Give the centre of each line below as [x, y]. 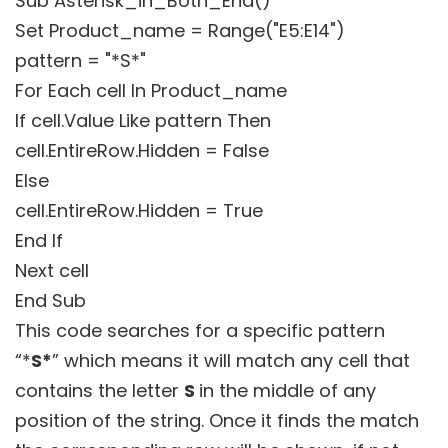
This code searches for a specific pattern [200, 330]
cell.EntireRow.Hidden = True [139, 210]
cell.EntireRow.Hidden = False [142, 150]
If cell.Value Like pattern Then [143, 120]
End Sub [50, 300]
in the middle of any [287, 390]
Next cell [52, 270]
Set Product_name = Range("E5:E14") [180, 30]
